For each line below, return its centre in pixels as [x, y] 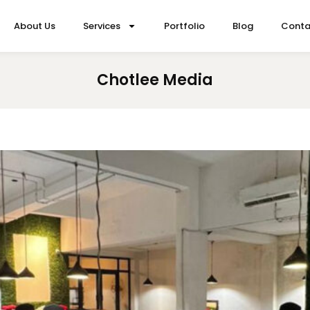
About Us [35, 26]
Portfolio [185, 26]
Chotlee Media [155, 80]
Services [102, 26]
